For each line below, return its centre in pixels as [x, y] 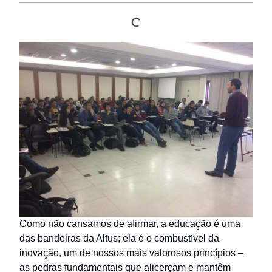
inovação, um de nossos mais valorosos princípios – [131, 253]
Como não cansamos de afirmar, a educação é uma [130, 224]
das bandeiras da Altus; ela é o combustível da [119, 238]
